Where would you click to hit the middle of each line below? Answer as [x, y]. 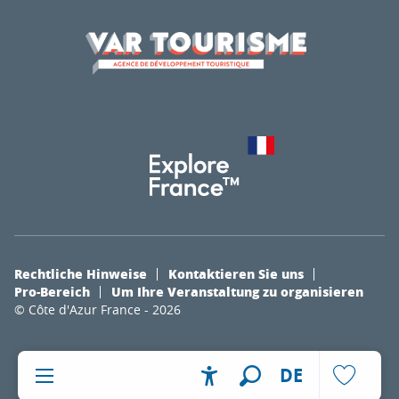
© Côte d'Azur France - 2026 [98, 309]
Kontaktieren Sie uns [236, 273]
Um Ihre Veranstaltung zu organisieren [237, 291]
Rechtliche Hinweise [81, 273]
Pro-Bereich [52, 291]
